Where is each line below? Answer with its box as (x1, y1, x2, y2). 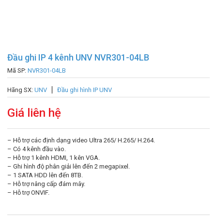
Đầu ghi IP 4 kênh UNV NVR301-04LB (7, 52, 149, 62)
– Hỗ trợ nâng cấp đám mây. (7, 180, 85, 187)
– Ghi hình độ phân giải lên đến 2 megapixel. (7, 163, 130, 170)
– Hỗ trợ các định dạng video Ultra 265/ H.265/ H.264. (7, 137, 155, 144)
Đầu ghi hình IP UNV (57, 86, 112, 93)
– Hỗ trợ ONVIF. (7, 189, 49, 196)
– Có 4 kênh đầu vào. (7, 145, 66, 153)
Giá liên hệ (7, 106, 61, 120)
